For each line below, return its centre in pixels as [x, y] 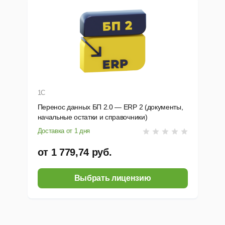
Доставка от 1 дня [64, 131]
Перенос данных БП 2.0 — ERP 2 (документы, [110, 107]
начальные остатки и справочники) [92, 117]
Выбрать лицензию [113, 178]
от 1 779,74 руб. [75, 152]
